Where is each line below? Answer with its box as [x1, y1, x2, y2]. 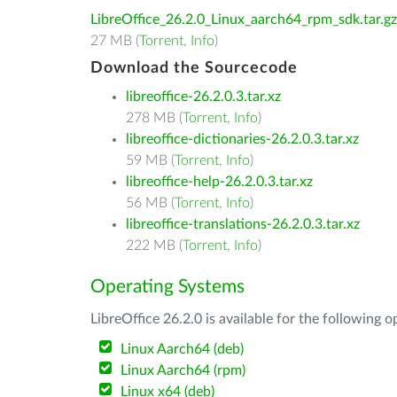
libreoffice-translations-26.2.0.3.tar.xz [126, 217, 360, 231]
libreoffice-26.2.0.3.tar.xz [126, 90, 281, 104]
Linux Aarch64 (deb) [121, 342, 245, 356]
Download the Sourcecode [90, 60, 298, 76]
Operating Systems [90, 277, 245, 296]
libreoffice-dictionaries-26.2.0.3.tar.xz [126, 132, 359, 146]
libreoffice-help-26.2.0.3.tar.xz [126, 175, 313, 189]
